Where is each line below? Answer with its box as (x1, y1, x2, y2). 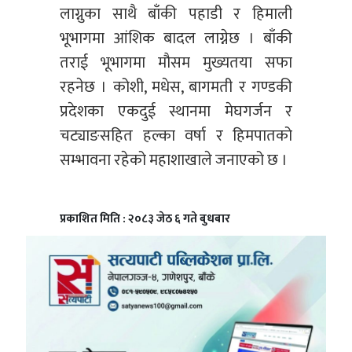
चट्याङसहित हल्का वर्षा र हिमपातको (60, 123, 292, 150)
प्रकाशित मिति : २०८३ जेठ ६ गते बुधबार (60, 209, 230, 229)
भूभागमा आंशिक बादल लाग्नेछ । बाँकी (60, 25, 292, 53)
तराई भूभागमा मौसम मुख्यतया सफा (60, 49, 292, 77)
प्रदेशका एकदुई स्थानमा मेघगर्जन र (60, 98, 292, 126)
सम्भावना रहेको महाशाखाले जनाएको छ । (60, 147, 288, 174)
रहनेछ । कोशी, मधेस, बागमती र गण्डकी (60, 74, 292, 101)
